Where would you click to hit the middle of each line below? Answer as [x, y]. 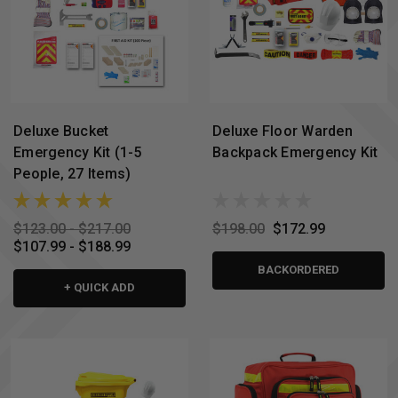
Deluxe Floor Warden [283, 131]
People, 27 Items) [72, 173]
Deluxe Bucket [61, 131]
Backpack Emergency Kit [295, 152]
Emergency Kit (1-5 [78, 152]
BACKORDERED [298, 269]
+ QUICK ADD [99, 287]
